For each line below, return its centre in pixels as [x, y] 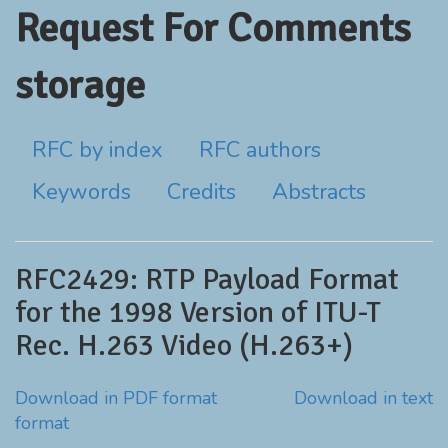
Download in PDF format [116, 398]
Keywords [81, 192]
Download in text [363, 398]
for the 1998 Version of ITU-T [198, 312]
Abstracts [319, 192]
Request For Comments [213, 28]
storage [80, 85]
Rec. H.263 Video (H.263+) [184, 345]
